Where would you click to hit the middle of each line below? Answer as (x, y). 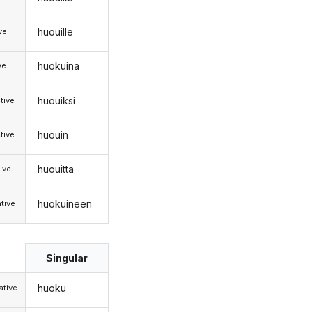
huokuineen (64, 203)
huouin (53, 135)
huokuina (58, 66)
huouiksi (56, 100)
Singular (67, 258)
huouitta (55, 169)
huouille (55, 31)
